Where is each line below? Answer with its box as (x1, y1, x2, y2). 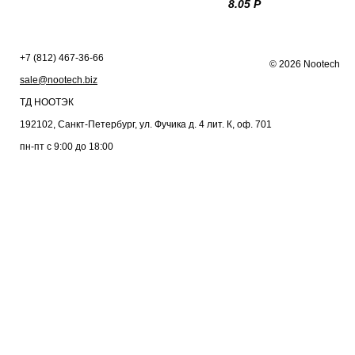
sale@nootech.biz (20, 74, 97, 86)
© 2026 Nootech (269, 58, 340, 70)
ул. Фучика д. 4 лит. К (139, 118, 232, 130)
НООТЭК (34, 96, 74, 108)
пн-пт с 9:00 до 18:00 (20, 140, 113, 152)
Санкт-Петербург (58, 118, 135, 130)
